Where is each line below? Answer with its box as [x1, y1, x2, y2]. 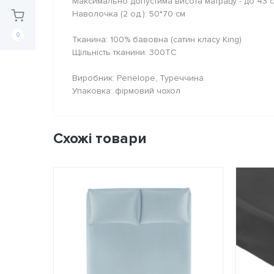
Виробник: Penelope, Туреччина [72, 72, 204, 83]
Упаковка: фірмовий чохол [72, 85, 180, 96]
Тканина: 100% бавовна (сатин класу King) [72, 34, 242, 45]
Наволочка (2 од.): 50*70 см [72, 8, 185, 19]
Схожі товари [53, 129, 147, 147]
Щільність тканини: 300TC [72, 46, 177, 57]
